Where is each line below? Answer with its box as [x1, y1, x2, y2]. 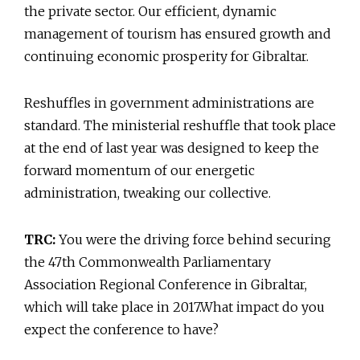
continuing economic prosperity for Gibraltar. [24, 48, 309, 65]
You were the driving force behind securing [55, 231, 331, 248]
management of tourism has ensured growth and [24, 26, 331, 43]
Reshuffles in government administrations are [24, 95, 314, 112]
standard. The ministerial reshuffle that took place [24, 117, 336, 134]
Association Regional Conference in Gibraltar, [24, 276, 307, 293]
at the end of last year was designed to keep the [24, 140, 319, 157]
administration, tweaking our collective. [24, 185, 271, 202]
